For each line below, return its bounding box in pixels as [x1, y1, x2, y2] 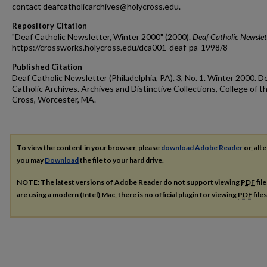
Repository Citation [12, 21, 87, 30]
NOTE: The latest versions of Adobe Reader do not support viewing [17, 177, 241, 187]
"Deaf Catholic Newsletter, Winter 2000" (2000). [12, 32, 193, 42]
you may [17, 156, 45, 164]
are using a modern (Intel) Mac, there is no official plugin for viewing [17, 190, 238, 199]
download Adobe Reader [161, 143, 243, 152]
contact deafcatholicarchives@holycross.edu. [12, 1, 181, 11]
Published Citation [12, 62, 82, 72]
